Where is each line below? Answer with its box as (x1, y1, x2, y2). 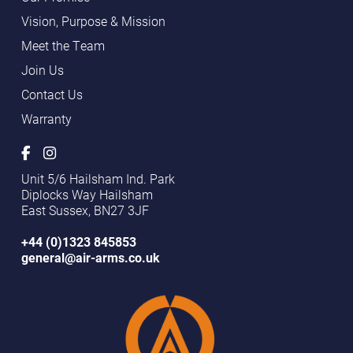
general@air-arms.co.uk (20, 249, 160, 266)
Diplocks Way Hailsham (20, 186, 153, 203)
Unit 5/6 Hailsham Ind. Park (20, 170, 175, 187)
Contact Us (20, 86, 83, 102)
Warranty (20, 110, 72, 127)
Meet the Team (20, 37, 105, 54)
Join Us (20, 61, 64, 78)
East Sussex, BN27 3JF (20, 202, 149, 218)
